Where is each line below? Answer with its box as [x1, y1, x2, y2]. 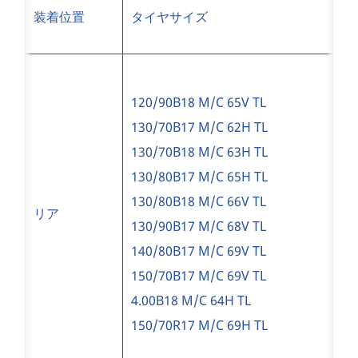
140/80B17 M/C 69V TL [131, 242, 266, 261]
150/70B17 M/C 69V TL [131, 267, 266, 285]
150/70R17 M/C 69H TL [131, 316, 268, 335]
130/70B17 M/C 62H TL [131, 118, 268, 137]
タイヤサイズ [131, 8, 208, 26]
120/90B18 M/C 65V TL [131, 93, 266, 112]
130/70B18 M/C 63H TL [131, 143, 268, 161]
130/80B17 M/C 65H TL [131, 168, 268, 186]
